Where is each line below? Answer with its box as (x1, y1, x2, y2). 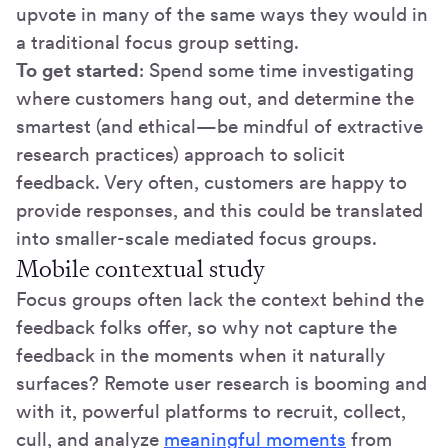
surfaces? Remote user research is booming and (16, 371, 427, 395)
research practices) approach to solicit (16, 142, 345, 166)
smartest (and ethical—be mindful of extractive (16, 114, 423, 138)
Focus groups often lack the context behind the (16, 287, 424, 311)
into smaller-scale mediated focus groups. (16, 226, 377, 250)
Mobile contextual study (16, 252, 265, 285)
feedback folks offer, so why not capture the (16, 315, 397, 339)
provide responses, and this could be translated (16, 198, 423, 222)
